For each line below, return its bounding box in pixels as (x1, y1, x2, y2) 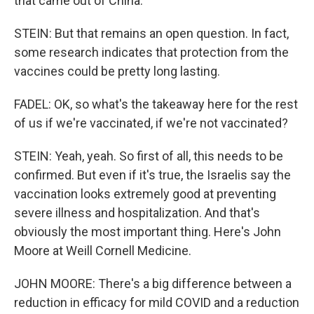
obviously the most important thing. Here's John (14, 224, 281, 239)
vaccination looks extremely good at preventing (14, 186, 276, 201)
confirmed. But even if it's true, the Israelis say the (14, 168, 291, 182)
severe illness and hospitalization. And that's (14, 205, 260, 220)
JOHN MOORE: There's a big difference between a (14, 276, 292, 291)
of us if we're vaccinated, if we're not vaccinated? (14, 116, 288, 130)
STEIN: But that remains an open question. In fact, (14, 26, 289, 41)
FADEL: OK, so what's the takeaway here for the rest (14, 97, 298, 111)
